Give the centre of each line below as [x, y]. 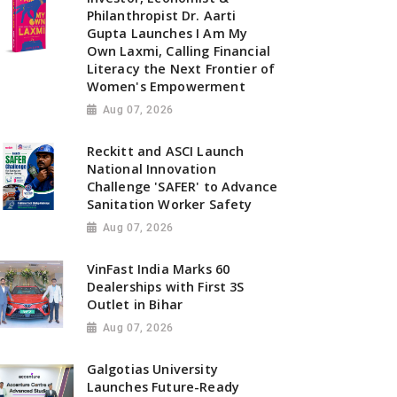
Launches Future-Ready [163, 386]
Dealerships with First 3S [165, 286]
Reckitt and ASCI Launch [165, 151]
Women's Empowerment [166, 87]
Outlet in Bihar [135, 304]
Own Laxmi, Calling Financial [179, 51]
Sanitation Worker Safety [169, 204]
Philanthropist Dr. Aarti [161, 16]
